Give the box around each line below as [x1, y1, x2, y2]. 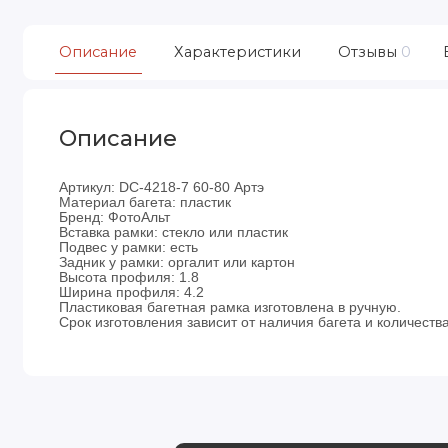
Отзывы [337, 42, 397, 61]
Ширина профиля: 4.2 [59, 283, 209, 300]
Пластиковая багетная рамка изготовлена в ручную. [59, 298, 402, 315]
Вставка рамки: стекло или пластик [59, 223, 289, 240]
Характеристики [173, 42, 301, 61]
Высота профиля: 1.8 [59, 268, 200, 285]
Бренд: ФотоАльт [59, 208, 171, 225]
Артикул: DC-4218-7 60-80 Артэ [59, 178, 265, 195]
